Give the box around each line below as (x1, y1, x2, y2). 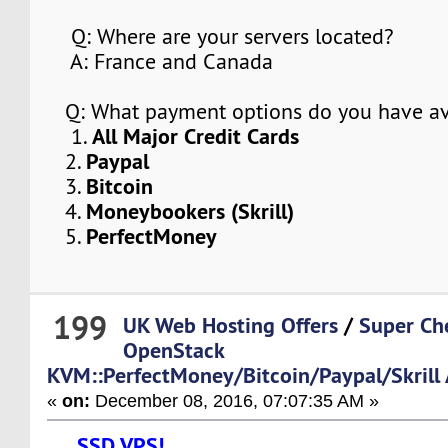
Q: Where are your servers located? (47, 22, 395, 50)
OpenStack (123, 335, 225, 364)
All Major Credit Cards (92, 121, 300, 150)
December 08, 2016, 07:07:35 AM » (90, 389, 380, 411)
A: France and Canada (47, 47, 274, 75)
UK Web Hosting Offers (123, 310, 339, 339)
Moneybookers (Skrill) (86, 196, 295, 225)
